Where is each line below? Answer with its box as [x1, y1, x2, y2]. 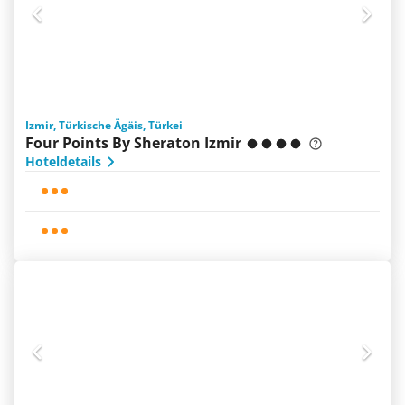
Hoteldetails [25, 153, 101, 170]
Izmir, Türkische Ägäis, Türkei [25, 118, 183, 133]
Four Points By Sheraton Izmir [25, 133, 241, 153]
